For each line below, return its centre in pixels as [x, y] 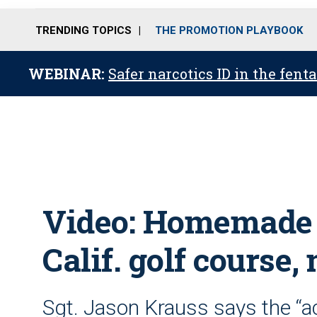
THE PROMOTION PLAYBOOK [229, 30]
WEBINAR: [68, 74]
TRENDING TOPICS [83, 30]
